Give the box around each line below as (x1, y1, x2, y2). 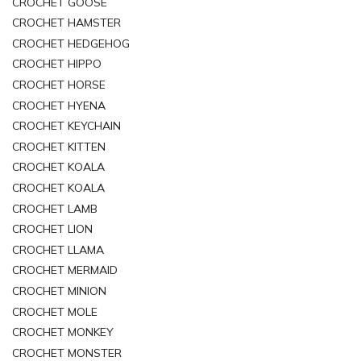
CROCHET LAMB (12, 201, 98, 216)
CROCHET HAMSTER (12, 15, 121, 31)
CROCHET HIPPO (12, 56, 102, 72)
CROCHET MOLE (12, 304, 98, 319)
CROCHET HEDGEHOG (12, 35, 130, 51)
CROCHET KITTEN (12, 139, 106, 154)
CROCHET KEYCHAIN (12, 118, 121, 134)
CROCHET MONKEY (12, 325, 114, 340)
